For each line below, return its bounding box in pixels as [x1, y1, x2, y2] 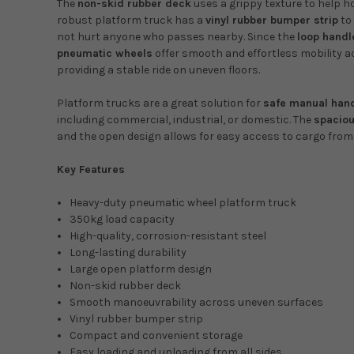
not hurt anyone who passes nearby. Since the [57, 30, 297, 44]
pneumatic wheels [57, 47, 153, 61]
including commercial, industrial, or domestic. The [57, 113, 314, 127]
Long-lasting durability [70, 246, 187, 260]
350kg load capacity [70, 213, 175, 227]
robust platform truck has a [57, 13, 205, 28]
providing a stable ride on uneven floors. [57, 63, 260, 77]
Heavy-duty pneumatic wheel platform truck [70, 196, 297, 210]
